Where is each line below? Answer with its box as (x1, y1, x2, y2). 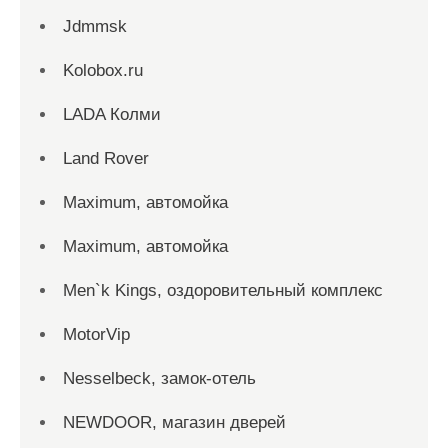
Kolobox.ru (63, 61, 143, 80)
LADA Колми (63, 105, 161, 124)
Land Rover (63, 149, 149, 168)
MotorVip (63, 325, 130, 344)
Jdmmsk (63, 17, 127, 36)
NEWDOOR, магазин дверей (63, 413, 286, 432)
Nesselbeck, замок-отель (63, 369, 256, 388)
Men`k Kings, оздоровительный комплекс (63, 281, 383, 300)
